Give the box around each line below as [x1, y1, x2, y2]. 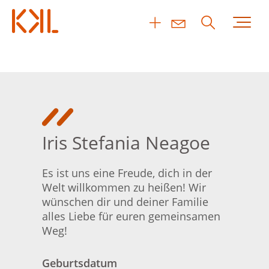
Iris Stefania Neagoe [42, 130, 210, 155]
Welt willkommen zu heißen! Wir [42, 180, 206, 195]
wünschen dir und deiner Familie [42, 195, 208, 209]
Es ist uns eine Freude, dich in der [42, 166, 212, 180]
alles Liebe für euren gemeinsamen [42, 209, 220, 223]
